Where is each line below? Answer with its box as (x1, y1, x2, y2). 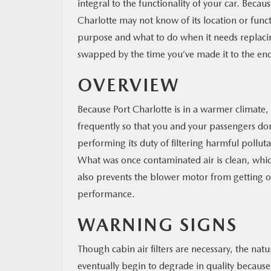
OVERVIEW (77, 73, 180, 96)
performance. (77, 188, 137, 200)
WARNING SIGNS (77, 213, 237, 235)
